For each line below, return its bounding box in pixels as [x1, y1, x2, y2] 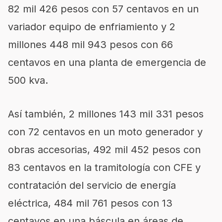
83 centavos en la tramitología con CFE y [8, 162, 201, 173]
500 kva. [8, 74, 48, 86]
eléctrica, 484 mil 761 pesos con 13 [8, 197, 172, 209]
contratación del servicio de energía [8, 179, 176, 191]
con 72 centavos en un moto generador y [8, 126, 203, 138]
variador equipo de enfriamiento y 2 [8, 21, 175, 33]
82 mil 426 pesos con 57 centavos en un [8, 3, 199, 15]
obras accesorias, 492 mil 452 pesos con [8, 144, 201, 156]
